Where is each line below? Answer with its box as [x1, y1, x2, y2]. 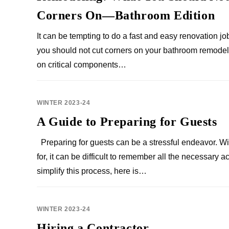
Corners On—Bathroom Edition [37, 9, 215, 22]
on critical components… [37, 60, 126, 69]
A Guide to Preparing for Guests [37, 115, 217, 128]
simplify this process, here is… [37, 167, 147, 175]
